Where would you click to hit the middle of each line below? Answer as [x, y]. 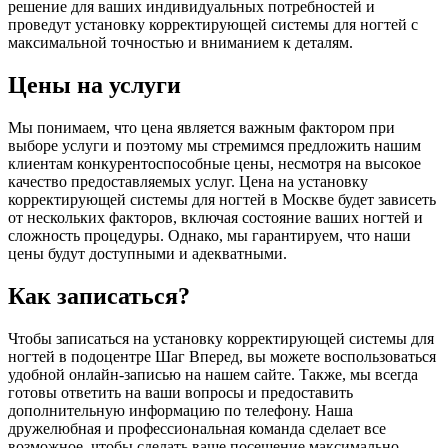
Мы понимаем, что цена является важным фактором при [201, 127]
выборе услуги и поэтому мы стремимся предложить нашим [214, 145]
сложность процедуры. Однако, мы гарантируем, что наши [209, 235]
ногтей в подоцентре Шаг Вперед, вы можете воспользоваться [222, 356]
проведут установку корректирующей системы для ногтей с [213, 24]
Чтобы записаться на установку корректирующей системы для [221, 338]
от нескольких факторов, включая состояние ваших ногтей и [215, 217]
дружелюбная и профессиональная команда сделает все [197, 428]
